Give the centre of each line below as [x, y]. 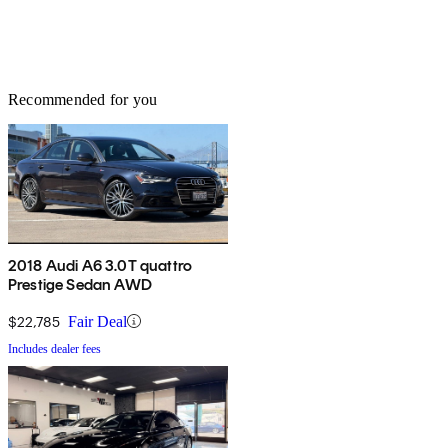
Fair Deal [97, 321]
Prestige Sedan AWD [80, 284]
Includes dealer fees [54, 348]
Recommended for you [83, 99]
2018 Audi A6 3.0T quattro [100, 265]
